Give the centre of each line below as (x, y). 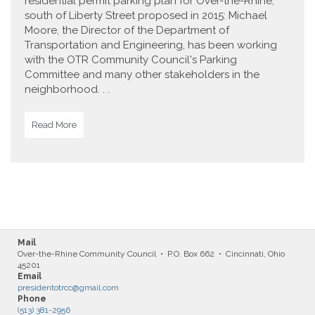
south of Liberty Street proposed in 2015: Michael (146, 15)
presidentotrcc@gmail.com (68, 288)
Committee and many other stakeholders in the (142, 75)
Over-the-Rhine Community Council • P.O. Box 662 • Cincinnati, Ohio (151, 254)
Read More (54, 125)
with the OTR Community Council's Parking (131, 60)
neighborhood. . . (67, 89)
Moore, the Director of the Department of (127, 30)
